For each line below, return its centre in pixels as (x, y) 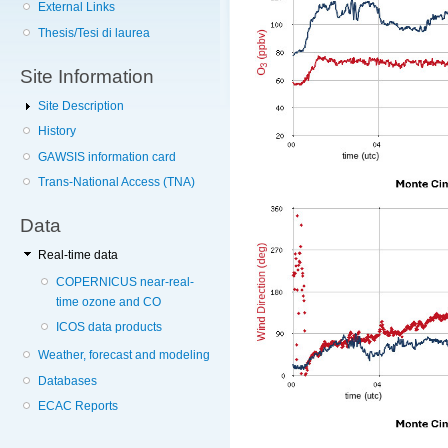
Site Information (87, 75)
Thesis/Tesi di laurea (94, 32)
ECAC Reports (78, 406)
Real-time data (78, 254)
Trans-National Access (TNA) (117, 181)
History (57, 131)
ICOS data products (109, 327)
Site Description (81, 105)
